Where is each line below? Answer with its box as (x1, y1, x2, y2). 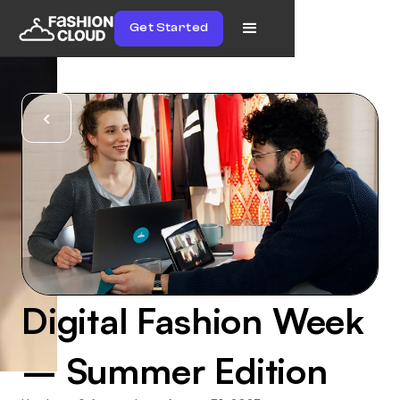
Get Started (129, 21, 209, 35)
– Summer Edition (21, 347, 328, 393)
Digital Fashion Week (21, 297, 364, 343)
